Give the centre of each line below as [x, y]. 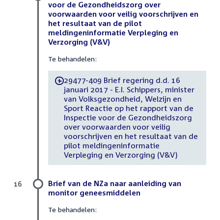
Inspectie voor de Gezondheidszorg [128, 118]
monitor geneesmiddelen [94, 192]
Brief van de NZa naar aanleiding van [115, 183]
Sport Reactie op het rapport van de [128, 108]
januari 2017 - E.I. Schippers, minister [129, 90]
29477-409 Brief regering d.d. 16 [122, 80]
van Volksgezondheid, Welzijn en [123, 99]
